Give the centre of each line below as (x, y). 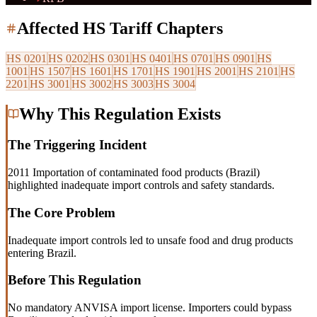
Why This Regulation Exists (120, 114)
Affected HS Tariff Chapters (120, 28)
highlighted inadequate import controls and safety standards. (141, 185)
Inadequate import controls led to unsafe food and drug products (150, 240)
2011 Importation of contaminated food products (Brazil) (134, 173)
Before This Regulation (75, 280)
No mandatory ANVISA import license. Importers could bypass (150, 308)
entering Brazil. (42, 253)
